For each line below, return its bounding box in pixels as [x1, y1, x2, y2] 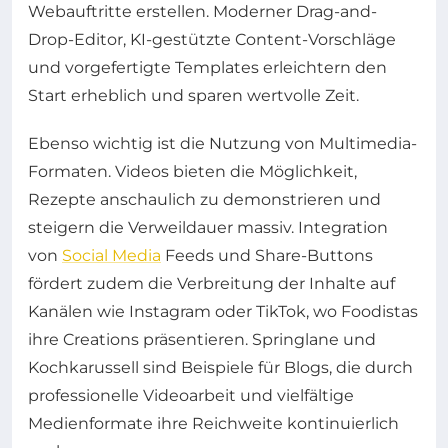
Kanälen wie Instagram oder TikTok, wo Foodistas [28, 301, 418, 321]
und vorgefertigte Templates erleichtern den [28, 57, 387, 77]
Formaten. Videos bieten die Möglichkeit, [28, 161, 357, 181]
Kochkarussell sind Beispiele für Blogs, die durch [28, 357, 413, 377]
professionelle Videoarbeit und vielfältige [28, 385, 354, 405]
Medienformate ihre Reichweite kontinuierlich [28, 413, 399, 433]
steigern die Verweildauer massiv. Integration [28, 217, 388, 237]
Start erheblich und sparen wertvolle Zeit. [28, 85, 359, 105]
